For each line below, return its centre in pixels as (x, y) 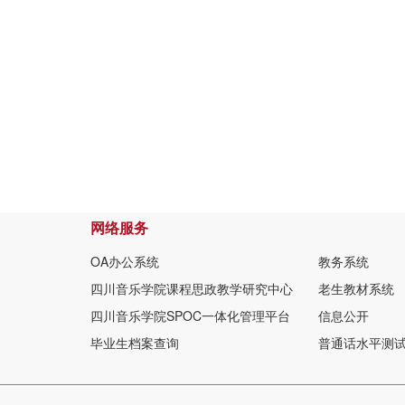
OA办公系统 (125, 261)
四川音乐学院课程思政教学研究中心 (192, 288)
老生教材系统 (356, 288)
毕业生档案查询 (135, 343)
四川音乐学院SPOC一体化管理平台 (190, 316)
